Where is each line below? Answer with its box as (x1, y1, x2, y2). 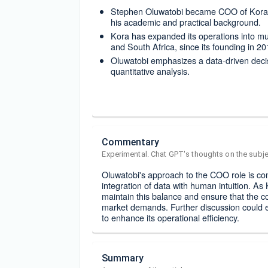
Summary (102, 252, 144, 264)
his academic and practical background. (111, 15, 261, 28)
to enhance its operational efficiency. (102, 211, 240, 224)
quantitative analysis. (111, 64, 190, 77)
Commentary (102, 136, 160, 148)
